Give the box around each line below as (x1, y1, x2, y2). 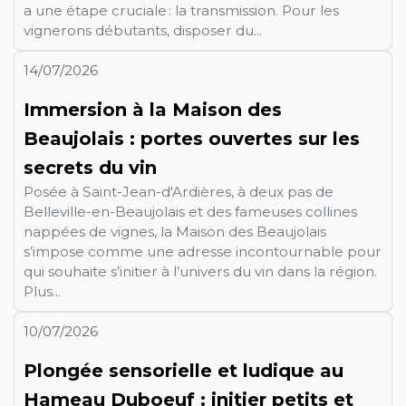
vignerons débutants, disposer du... (24, 21, 262, 39)
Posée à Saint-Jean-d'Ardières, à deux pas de (24, 182, 333, 200)
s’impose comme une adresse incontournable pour (24, 242, 382, 260)
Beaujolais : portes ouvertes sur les (24, 127, 360, 150)
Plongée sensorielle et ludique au (24, 359, 343, 382)
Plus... (24, 282, 61, 300)
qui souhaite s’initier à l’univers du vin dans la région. (24, 262, 377, 280)
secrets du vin (24, 156, 157, 179)
